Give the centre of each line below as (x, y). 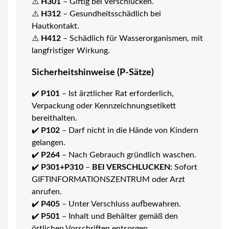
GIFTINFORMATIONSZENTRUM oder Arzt (108, 180)
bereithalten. (54, 119)
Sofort (185, 168)
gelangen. (48, 143)
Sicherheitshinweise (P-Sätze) (93, 72)
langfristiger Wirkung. (71, 51)
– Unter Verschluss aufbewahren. (120, 204)
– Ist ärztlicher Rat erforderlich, (117, 94)
